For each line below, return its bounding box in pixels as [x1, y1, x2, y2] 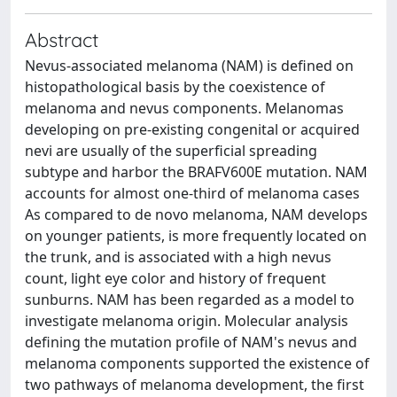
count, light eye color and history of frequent [25, 269, 326, 288]
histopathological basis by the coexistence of [25, 77, 325, 97]
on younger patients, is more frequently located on [25, 226, 367, 245]
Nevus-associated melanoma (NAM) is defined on [25, 56, 354, 75]
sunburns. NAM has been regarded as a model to [25, 290, 354, 309]
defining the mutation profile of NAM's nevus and [25, 332, 357, 352]
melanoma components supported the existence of [25, 354, 370, 373]
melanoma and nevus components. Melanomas [25, 98, 344, 118]
